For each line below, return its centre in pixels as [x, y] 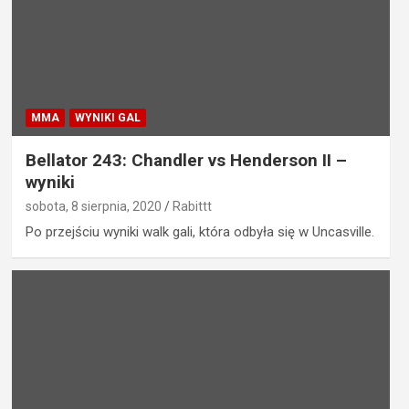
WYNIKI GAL [107, 118]
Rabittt [192, 207]
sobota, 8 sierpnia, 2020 [93, 207]
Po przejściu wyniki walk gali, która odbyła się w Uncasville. [199, 232]
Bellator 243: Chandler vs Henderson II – [186, 161]
